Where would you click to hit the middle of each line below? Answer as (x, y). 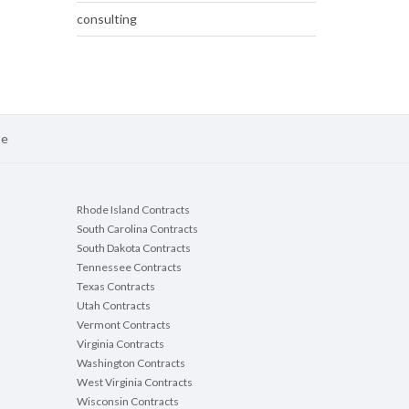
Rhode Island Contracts (133, 210)
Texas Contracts (115, 287)
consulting (106, 19)
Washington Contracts (131, 363)
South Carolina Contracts (137, 229)
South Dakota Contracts (133, 248)
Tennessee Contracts (129, 267)
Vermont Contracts (123, 325)
